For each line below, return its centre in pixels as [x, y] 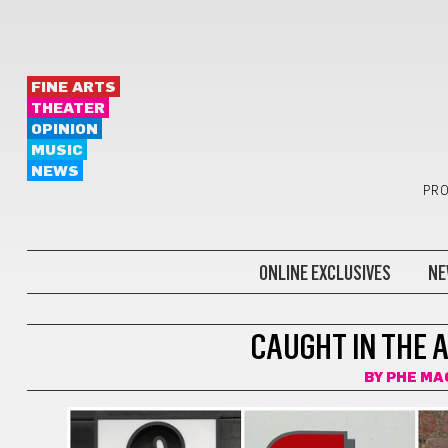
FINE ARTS [73, 87]
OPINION [64, 129]
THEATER [67, 108]
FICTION [66, 313]
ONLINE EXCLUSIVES [324, 272]
